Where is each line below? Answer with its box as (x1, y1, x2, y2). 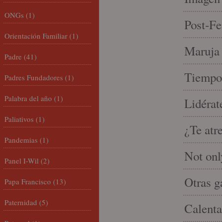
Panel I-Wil (4, 156, 39, 166)
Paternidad (4, 197, 37, 207)
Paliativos (4, 114, 34, 124)
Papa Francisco (4, 176, 51, 186)
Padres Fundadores (4, 72, 63, 82)
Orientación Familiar (4, 31, 67, 41)
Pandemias (4, 135, 38, 145)
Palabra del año (4, 93, 52, 103)
